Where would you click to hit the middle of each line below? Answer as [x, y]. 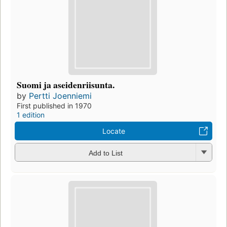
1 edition [31, 115]
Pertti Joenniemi [60, 96]
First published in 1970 [54, 106]
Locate [113, 131]
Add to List [105, 153]
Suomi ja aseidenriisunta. [66, 85]
